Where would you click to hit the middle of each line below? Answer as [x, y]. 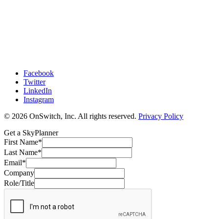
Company [19, 173]
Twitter [34, 82]
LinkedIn [38, 90]
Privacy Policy [161, 116]
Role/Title [19, 183]
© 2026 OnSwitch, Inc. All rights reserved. [71, 116]
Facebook [39, 73]
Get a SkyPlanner [31, 132]
